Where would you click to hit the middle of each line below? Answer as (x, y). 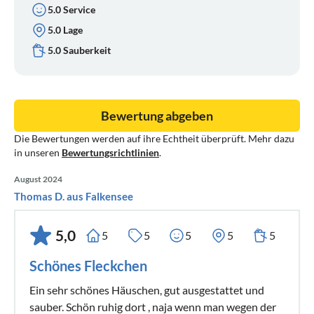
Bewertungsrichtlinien (110, 152)
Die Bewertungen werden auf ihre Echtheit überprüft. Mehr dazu (154, 138)
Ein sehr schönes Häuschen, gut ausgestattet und (147, 289)
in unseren (38, 152)
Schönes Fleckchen (88, 265)
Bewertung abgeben (157, 115)
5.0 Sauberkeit (79, 50)
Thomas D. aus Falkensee (74, 196)
